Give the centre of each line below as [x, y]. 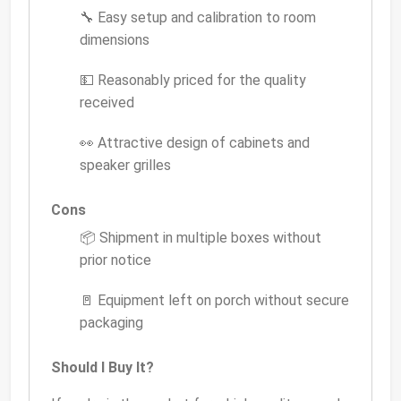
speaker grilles [125, 166]
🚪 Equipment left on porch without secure [214, 301]
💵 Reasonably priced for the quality [193, 81]
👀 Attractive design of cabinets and [195, 143]
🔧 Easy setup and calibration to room [198, 18]
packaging [111, 323]
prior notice [115, 260]
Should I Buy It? [102, 368]
